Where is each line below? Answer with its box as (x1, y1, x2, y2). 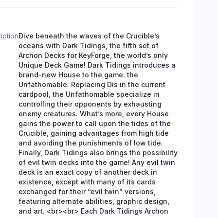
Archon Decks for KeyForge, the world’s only (18, 51, 168, 59)
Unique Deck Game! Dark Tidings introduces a (18, 61, 176, 69)
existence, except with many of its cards (18, 178, 156, 186)
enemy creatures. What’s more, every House (18, 109, 169, 118)
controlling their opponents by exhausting (18, 100, 162, 108)
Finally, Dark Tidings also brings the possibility (18, 148, 178, 157)
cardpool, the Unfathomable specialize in (18, 90, 160, 98)
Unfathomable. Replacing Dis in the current (18, 80, 165, 89)
